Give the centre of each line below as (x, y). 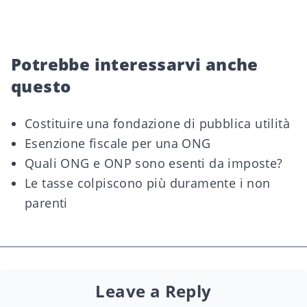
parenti (46, 203)
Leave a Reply (153, 291)
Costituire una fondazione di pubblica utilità (157, 123)
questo (41, 86)
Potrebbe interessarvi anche (135, 64)
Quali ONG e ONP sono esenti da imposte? (154, 163)
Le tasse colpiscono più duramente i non (148, 183)
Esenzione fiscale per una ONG (118, 143)
